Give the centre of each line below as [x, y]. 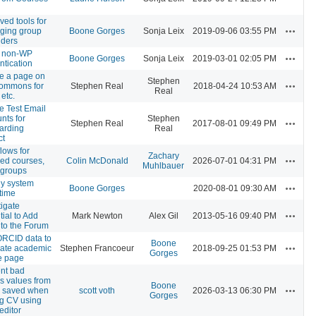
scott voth [97, 290]
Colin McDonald [97, 160]
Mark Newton [97, 215]
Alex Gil [163, 215]
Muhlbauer [163, 165]
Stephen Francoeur [97, 248]
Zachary [163, 156]
